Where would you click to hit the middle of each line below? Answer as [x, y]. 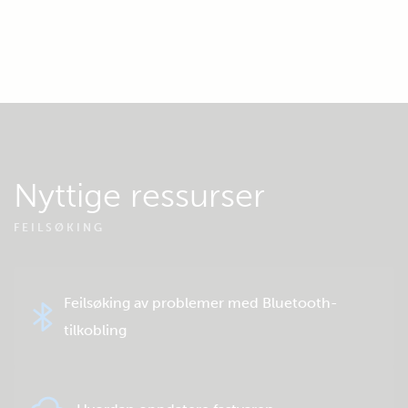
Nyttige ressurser [139, 195]
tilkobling [96, 330]
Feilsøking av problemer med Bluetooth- [201, 303]
